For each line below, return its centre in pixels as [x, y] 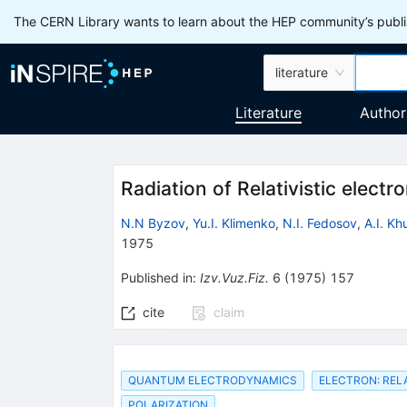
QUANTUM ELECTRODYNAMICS [212, 381]
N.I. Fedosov [319, 223]
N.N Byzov [153, 223]
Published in [156, 277]
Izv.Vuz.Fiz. [234, 277]
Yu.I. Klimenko [233, 223]
